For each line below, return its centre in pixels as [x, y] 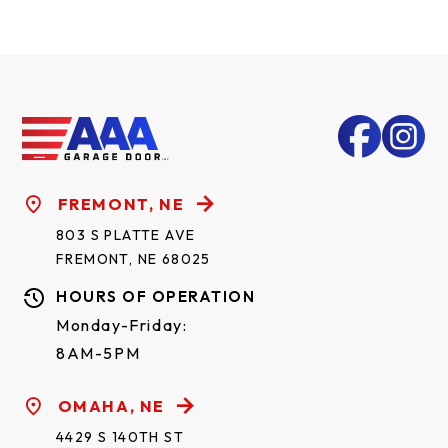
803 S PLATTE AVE [126, 235]
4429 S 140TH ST [120, 437]
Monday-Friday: [122, 325]
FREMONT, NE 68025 [133, 259]
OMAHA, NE [111, 406]
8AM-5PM [98, 353]
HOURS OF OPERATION [155, 296]
